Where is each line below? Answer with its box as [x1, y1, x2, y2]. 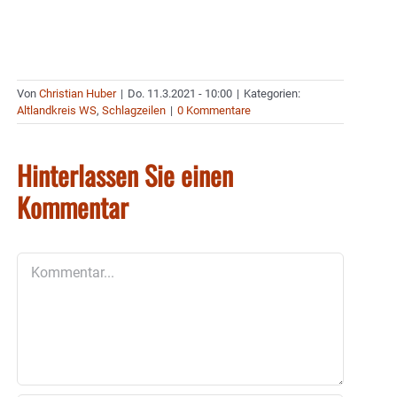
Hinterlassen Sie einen [17, 155, 233, 196]
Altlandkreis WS [17, 104, 97, 118]
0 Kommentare [177, 104, 251, 118]
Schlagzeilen [102, 104, 166, 118]
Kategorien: [244, 87, 300, 101]
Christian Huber [39, 87, 116, 101]
